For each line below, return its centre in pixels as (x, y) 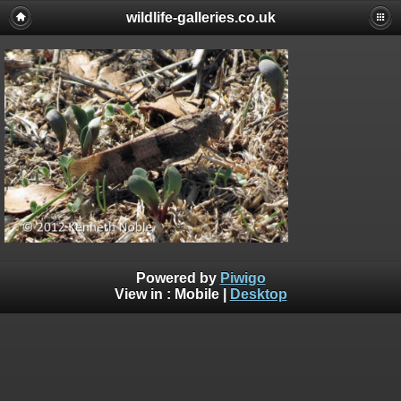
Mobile (196, 294)
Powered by (178, 277)
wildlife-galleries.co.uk (200, 17)
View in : (144, 294)
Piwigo (243, 277)
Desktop (258, 294)
